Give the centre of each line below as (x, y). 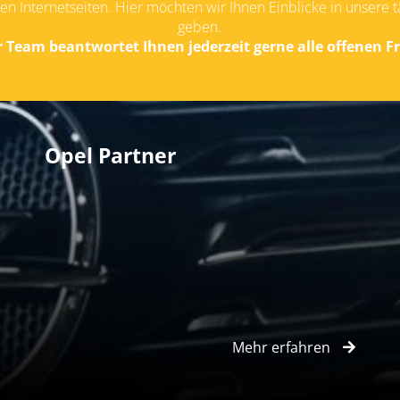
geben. (200, 27)
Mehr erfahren (283, 347)
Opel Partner (110, 156)
